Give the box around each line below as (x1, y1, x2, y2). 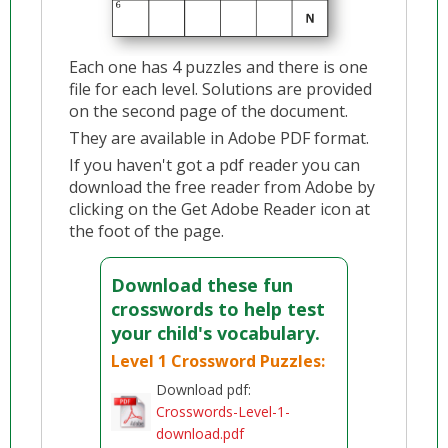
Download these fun (111, 273, 294, 297)
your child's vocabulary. (111, 321, 321, 345)
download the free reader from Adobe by (69, 176, 376, 198)
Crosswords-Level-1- (156, 402, 291, 421)
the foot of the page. (69, 220, 225, 242)
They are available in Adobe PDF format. (69, 127, 370, 149)
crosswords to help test (111, 297, 326, 321)
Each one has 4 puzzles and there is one (69, 56, 369, 78)
